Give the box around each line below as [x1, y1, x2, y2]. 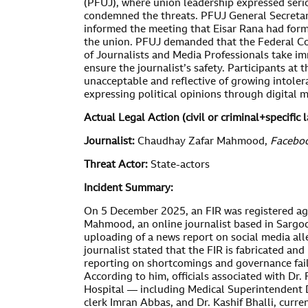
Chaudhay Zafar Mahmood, [135, 137, 270, 147]
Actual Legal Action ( [84, 113, 186, 124]
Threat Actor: [84, 160, 148, 170]
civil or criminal [186, 113, 259, 124]
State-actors [148, 160, 210, 170]
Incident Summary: [84, 184, 173, 194]
